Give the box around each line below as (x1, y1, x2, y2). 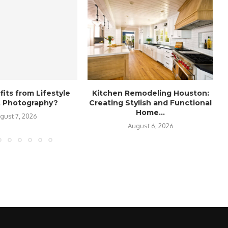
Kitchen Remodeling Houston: (92, 88, 209, 98)
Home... (136, 107, 165, 117)
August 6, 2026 (127, 121, 174, 130)
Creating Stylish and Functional (89, 98, 212, 107)
